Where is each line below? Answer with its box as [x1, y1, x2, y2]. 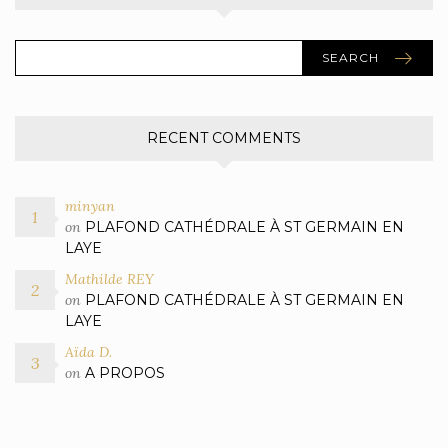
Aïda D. [65, 343, 112, 362]
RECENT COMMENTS [147, 129, 301, 148]
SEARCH [322, 50, 379, 66]
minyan [65, 197, 115, 216]
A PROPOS [85, 364, 165, 383]
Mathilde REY [65, 270, 154, 289]
